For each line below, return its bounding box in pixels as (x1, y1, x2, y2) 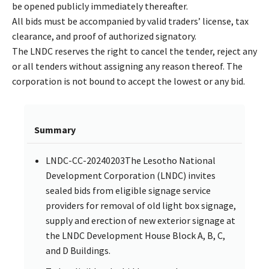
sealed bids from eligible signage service (46, 184, 211, 196)
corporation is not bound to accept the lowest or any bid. (12, 74, 245, 87)
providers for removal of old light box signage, (46, 199, 236, 211)
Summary (34, 123, 76, 136)
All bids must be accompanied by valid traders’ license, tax (12, 14, 249, 27)
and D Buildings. (46, 244, 110, 256)
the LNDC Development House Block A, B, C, (46, 229, 225, 241)
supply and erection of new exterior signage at (46, 214, 235, 226)
